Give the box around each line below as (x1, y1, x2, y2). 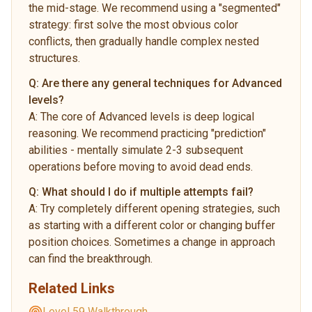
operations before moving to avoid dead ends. (29, 159, 253, 173)
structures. (29, 51, 80, 65)
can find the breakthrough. (29, 251, 153, 265)
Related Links (29, 279, 115, 297)
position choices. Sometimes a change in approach (29, 235, 275, 249)
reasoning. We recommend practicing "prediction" (29, 126, 266, 140)
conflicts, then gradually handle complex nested (29, 34, 259, 48)
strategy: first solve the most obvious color (29, 17, 238, 31)
